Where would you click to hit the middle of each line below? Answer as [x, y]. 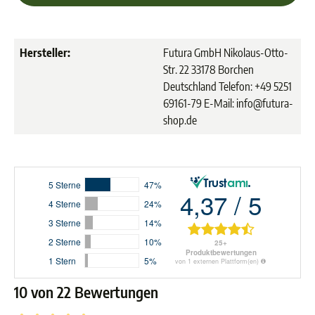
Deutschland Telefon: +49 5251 [227, 86]
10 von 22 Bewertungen [86, 292]
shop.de [180, 120]
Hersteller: [45, 53]
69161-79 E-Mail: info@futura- [228, 103]
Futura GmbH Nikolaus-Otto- [226, 53]
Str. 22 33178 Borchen [208, 70]
